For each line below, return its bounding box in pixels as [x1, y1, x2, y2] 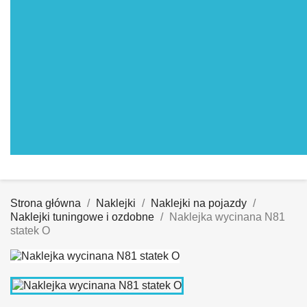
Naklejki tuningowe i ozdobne [10, 211, 154, 223]
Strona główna [10, 197, 81, 209]
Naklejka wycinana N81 [169, 211, 285, 223]
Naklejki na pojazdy [151, 197, 247, 209]
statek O [10, 225, 50, 236]
